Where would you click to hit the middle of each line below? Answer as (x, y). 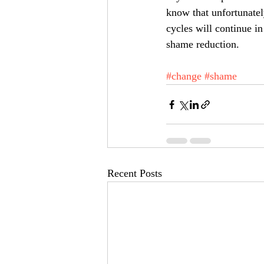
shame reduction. (206, 44)
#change (184, 76)
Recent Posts (135, 173)
